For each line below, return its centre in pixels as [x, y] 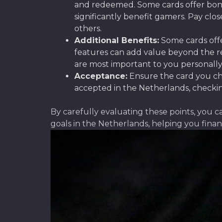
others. [88, 28]
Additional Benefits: [117, 40]
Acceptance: [101, 76]
